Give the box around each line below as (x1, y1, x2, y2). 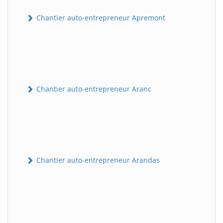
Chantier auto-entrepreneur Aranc (34, 84, 151, 94)
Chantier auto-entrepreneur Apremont (34, 12, 165, 22)
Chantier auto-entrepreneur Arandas (34, 155, 160, 165)
